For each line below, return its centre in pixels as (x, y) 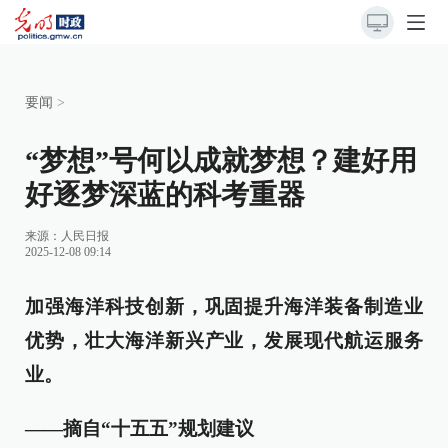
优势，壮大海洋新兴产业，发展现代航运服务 (224, 340)
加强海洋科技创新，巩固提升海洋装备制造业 (224, 306)
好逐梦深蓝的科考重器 (165, 194)
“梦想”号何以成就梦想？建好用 (221, 160)
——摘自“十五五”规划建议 (139, 428)
